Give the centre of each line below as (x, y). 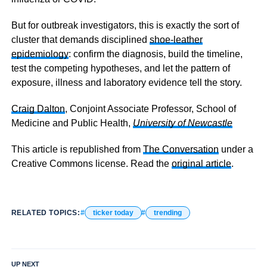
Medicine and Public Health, (72, 123)
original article (201, 163)
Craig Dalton (38, 108)
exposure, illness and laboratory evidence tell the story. (126, 82)
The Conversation (181, 149)
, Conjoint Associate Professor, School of (150, 108)
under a (236, 149)
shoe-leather (176, 39)
